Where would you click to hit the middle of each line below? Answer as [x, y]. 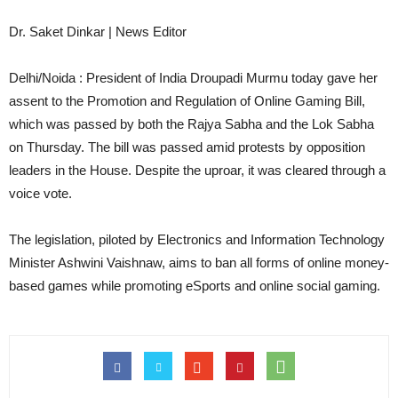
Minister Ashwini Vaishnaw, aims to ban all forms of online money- [199, 263]
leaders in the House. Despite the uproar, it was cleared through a [197, 170]
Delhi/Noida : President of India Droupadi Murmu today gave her [193, 78]
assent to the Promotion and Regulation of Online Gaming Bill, [187, 101]
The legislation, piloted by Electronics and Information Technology [197, 239]
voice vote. [40, 193]
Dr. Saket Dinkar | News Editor [98, 32]
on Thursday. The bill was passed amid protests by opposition [187, 147]
